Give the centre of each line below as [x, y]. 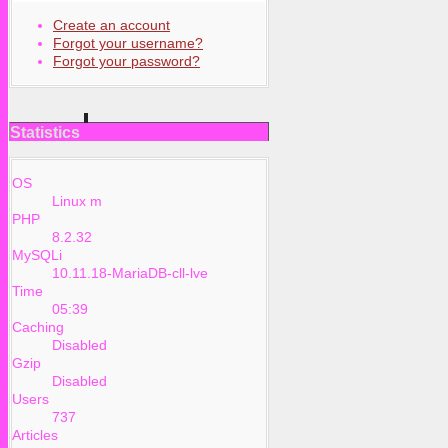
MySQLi [37, 255]
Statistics [45, 131]
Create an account [111, 24]
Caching [38, 327]
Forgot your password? [126, 60]
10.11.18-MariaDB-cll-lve [130, 273]
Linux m [77, 201]
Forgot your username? [128, 42]
